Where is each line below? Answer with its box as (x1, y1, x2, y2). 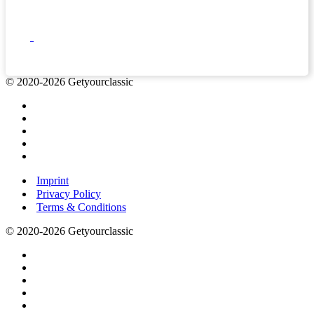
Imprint (36, 175, 69, 187)
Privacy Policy (36, 188, 101, 200)
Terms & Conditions (36, 201, 126, 214)
